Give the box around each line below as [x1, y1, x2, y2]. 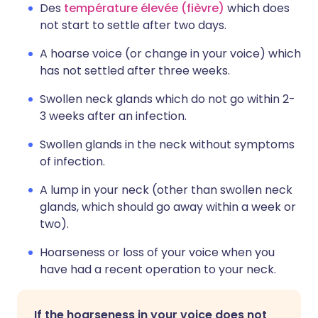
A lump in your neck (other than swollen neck [40, 182, 292, 198]
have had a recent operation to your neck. [40, 261, 276, 278]
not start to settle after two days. [40, 17, 226, 33]
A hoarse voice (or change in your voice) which [40, 45, 301, 62]
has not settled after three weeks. [40, 62, 230, 79]
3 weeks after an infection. [40, 108, 187, 124]
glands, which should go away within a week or [40, 199, 296, 215]
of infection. [40, 153, 105, 170]
